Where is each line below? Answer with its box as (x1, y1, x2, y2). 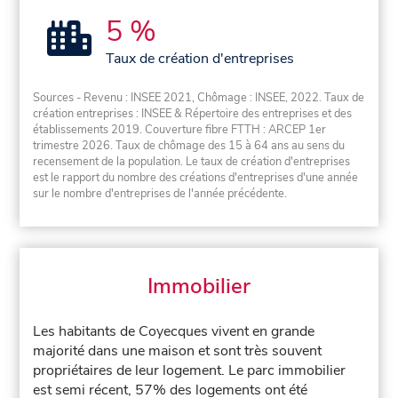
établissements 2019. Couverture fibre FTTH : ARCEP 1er (33, 122, 327, 139)
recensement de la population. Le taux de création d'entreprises (33, 154, 351, 171)
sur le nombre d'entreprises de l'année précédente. (33, 186, 288, 203)
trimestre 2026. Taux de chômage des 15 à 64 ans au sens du (33, 138, 346, 155)
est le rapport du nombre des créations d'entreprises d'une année (33, 170, 359, 187)
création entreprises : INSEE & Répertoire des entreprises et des (33, 106, 353, 123)
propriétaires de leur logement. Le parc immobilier (33, 361, 346, 381)
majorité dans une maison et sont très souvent (33, 341, 322, 362)
